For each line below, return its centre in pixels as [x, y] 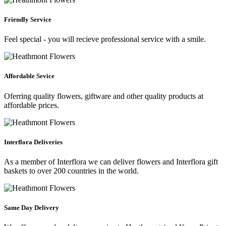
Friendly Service [28, 20]
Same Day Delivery [32, 208]
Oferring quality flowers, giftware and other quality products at [104, 96]
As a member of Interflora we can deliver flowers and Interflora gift [111, 161]
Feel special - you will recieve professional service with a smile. [105, 39]
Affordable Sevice [29, 76]
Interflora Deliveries [33, 142]
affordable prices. [32, 105]
